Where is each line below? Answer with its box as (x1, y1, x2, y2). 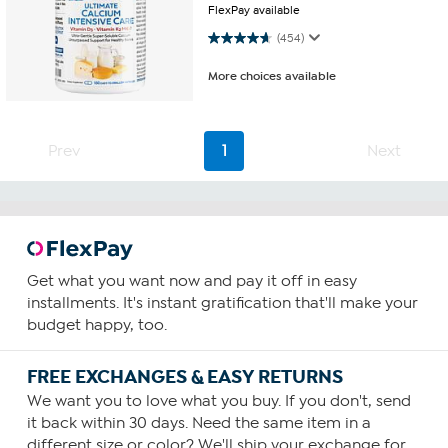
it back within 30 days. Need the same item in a (26, 414, 371, 433)
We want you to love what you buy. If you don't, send (26, 392, 411, 411)
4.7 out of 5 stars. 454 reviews (208, 28, 257, 46)
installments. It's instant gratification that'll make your (26, 294, 418, 313)
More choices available (208, 68, 337, 83)
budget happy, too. (26, 316, 167, 335)
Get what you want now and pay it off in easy (26, 272, 357, 291)
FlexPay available (208, 4, 301, 17)
